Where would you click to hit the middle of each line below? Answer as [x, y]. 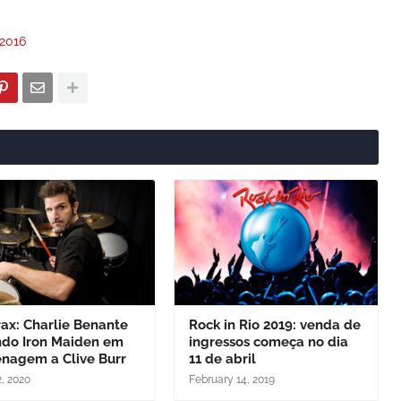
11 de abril [222, 359]
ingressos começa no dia [268, 342]
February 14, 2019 [231, 380]
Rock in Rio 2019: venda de [274, 325]
